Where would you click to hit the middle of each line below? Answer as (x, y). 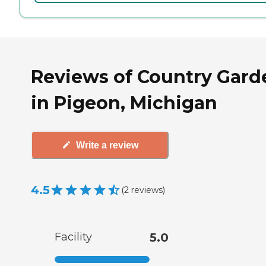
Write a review (107, 145)
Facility (73, 237)
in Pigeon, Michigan (124, 103)
